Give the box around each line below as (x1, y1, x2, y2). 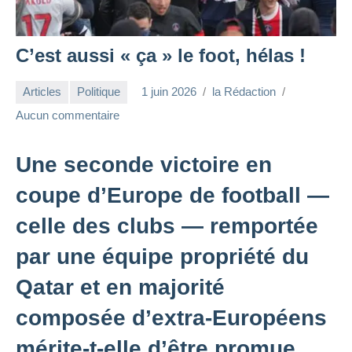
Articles (23, 85, 61, 99)
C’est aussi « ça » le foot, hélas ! (16, 44, 306, 66)
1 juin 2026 (141, 85, 196, 99)
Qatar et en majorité (16, 274, 225, 299)
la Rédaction (212, 85, 276, 99)
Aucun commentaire (16, 108, 119, 122)
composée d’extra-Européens (16, 305, 327, 330)
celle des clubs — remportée (16, 213, 318, 238)
